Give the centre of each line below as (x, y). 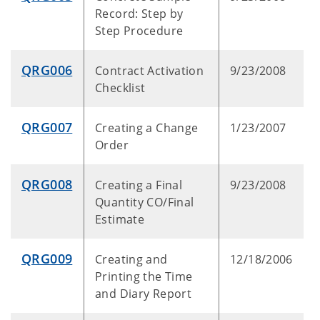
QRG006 (47, 70)
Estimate (120, 219)
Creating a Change (147, 128)
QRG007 (47, 127)
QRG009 (47, 259)
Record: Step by (139, 14)
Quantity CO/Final (145, 202)
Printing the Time (144, 276)
